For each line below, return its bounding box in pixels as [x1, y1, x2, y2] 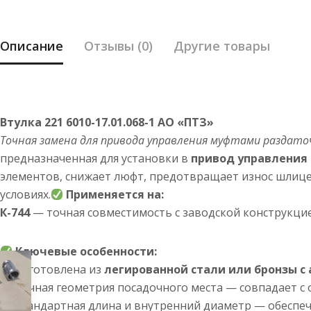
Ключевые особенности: [15, 244, 158, 259]
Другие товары [174, 37, 270, 54]
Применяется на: [66, 187, 165, 202]
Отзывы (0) [84, 37, 153, 54]
